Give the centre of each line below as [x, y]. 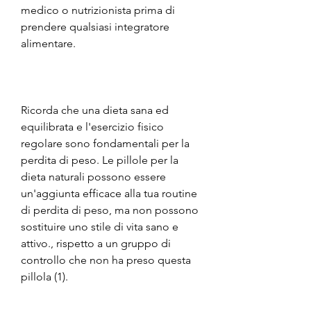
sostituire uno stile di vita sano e [100, 226]
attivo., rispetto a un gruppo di [96, 243]
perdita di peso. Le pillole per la [100, 160]
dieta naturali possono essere [93, 176]
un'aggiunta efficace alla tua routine [109, 193]
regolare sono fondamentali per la [105, 143]
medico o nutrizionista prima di [98, 10]
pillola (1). [44, 276]
